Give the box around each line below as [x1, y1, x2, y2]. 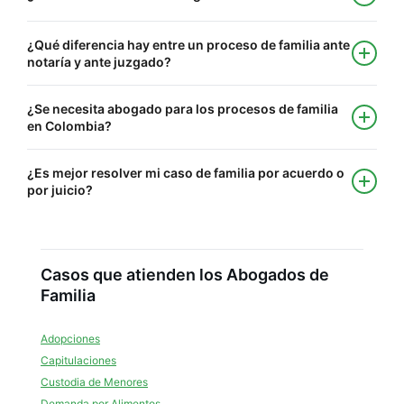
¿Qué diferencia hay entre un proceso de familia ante [27, 37, 350, 52]
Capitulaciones [41, 353, 116, 367]
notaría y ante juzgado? [27, 54, 171, 69]
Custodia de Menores [41, 375, 148, 389]
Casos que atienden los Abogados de [41, 265, 329, 284]
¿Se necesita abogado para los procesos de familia [27, 101, 338, 116]
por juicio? [27, 182, 93, 197]
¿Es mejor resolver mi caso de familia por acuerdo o [27, 165, 344, 180]
